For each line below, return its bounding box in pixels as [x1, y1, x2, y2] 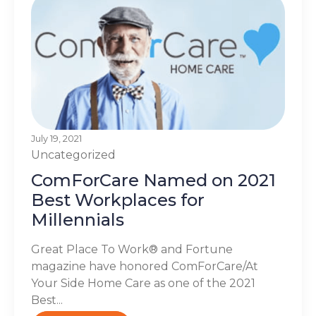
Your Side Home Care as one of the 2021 [31, 276, 255, 290]
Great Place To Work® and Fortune [31, 242, 233, 256]
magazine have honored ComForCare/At [31, 259, 258, 273]
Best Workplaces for [31, 189, 205, 210]
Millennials [31, 209, 124, 230]
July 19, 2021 [31, 133, 82, 144]
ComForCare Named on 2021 [31, 169, 276, 190]
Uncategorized [31, 147, 116, 162]
